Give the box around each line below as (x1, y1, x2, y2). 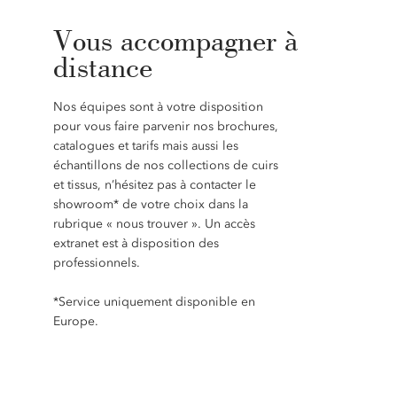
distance (52, 48, 152, 85)
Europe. (52, 314, 98, 329)
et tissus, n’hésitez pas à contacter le (52, 177, 256, 192)
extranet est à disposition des (52, 236, 219, 251)
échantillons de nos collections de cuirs (52, 158, 278, 173)
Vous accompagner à (52, 21, 298, 58)
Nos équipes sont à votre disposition (52, 99, 263, 114)
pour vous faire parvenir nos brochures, (52, 119, 278, 134)
